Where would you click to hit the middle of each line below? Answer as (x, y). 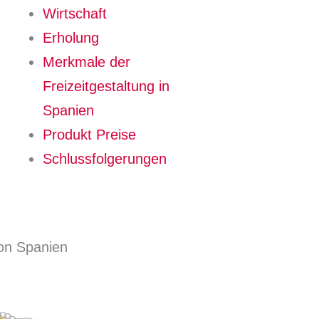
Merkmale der (86, 62)
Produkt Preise (89, 135)
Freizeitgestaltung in (106, 86)
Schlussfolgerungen (104, 159)
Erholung (70, 38)
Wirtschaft (74, 14)
